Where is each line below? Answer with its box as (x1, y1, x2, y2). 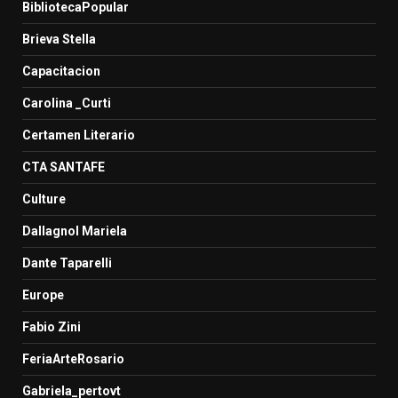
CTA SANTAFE (22, 159, 105, 174)
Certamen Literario (22, 127, 135, 142)
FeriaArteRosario (22, 351, 124, 366)
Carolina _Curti (22, 95, 111, 110)
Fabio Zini (22, 319, 81, 334)
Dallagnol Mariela (22, 223, 127, 238)
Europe (22, 287, 64, 302)
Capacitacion (22, 63, 100, 78)
